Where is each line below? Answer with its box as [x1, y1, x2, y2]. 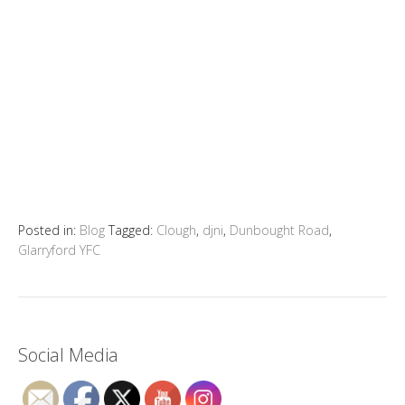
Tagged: [108, 221, 156, 239]
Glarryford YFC [18, 240, 100, 259]
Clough [156, 221, 196, 239]
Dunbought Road [230, 221, 329, 239]
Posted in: [18, 221, 80, 239]
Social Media [18, 342, 118, 367]
